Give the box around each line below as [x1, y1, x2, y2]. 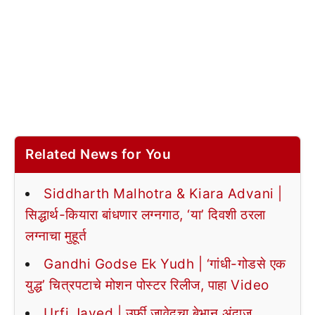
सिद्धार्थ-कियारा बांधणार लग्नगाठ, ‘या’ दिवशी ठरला [25, 206, 266, 223]
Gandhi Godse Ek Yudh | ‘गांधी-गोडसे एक [44, 255, 286, 272]
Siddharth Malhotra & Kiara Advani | [44, 185, 283, 202]
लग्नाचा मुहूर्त [25, 227, 86, 244]
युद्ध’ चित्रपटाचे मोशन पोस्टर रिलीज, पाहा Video [25, 276, 269, 293]
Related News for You [25, 146, 171, 162]
